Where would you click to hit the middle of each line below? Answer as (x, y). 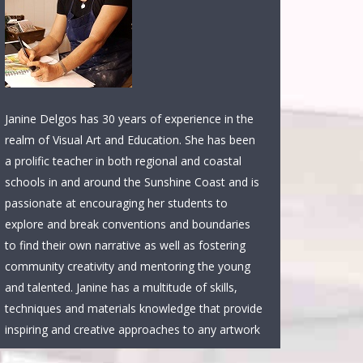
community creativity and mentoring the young (128, 266)
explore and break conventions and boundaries (128, 224)
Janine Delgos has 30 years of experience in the (129, 119)
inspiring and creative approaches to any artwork (132, 329)
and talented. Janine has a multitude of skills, (121, 287)
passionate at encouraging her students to (116, 203)
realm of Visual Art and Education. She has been (130, 140)
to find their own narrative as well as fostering (125, 245)
